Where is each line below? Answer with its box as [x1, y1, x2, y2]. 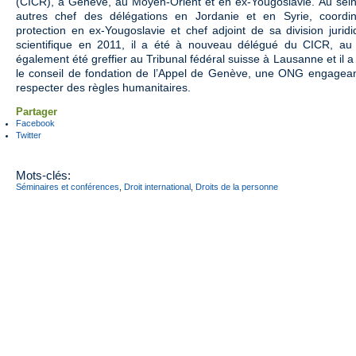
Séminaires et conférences [16, 182, 119, 192]
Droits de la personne [195, 182, 278, 192]
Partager [16, 105, 57, 118]
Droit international [124, 182, 191, 192]
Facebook [16, 118, 55, 128]
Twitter [16, 130, 41, 140]
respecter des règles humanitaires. [16, 80, 191, 94]
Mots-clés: [16, 168, 71, 183]
